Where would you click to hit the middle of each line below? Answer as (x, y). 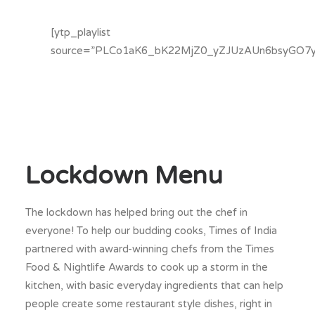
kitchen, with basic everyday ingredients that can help (154, 285)
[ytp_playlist (81, 32)
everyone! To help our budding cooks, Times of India (151, 231)
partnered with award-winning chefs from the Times (150, 249)
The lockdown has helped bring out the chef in (136, 212)
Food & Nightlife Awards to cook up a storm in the (147, 267)
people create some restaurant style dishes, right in (149, 304)
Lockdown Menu (124, 176)
